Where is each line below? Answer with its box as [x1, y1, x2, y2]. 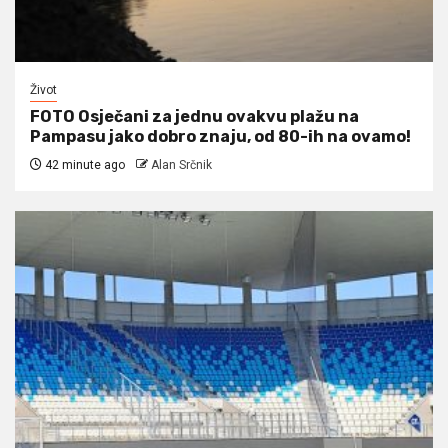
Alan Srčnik [151, 157, 212, 172]
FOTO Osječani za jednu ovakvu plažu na [30, 106, 359, 126]
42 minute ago [42, 157, 125, 172]
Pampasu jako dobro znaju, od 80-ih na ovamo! [30, 126, 411, 146]
